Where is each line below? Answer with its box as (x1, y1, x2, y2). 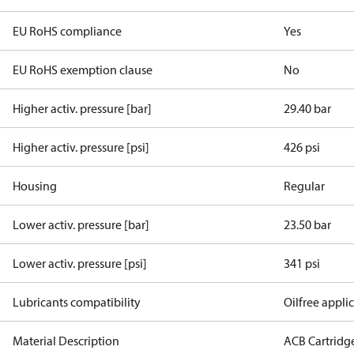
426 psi (284, 139, 321, 155)
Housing (13, 178, 57, 194)
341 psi (284, 255, 321, 271)
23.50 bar (284, 217, 332, 232)
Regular (284, 178, 326, 194)
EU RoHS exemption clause (13, 62, 153, 77)
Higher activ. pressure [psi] (13, 139, 149, 155)
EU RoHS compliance (13, 23, 122, 39)
